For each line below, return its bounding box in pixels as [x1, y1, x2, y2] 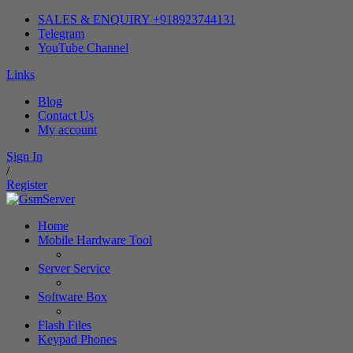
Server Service [38, 262, 110, 275]
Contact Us [38, 109, 94, 122]
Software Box [38, 290, 107, 303]
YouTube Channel [38, 41, 128, 54]
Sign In [6, 150, 43, 163]
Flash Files [38, 318, 91, 332]
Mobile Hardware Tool [38, 233, 152, 247]
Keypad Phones [38, 333, 117, 346]
